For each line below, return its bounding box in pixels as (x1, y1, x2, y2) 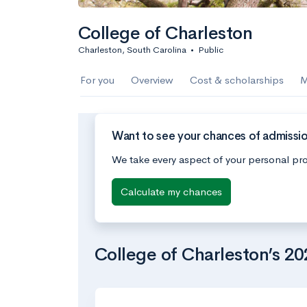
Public (198, 44, 223, 56)
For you (80, 73, 114, 86)
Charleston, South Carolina (78, 44, 186, 56)
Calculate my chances (121, 184, 222, 198)
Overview (131, 73, 173, 86)
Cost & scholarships (190, 73, 284, 86)
